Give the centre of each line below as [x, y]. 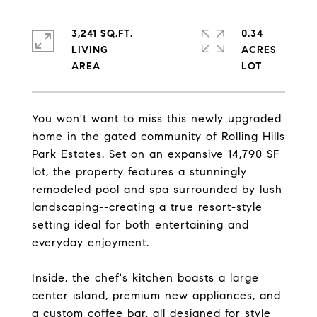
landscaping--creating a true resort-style [147, 207]
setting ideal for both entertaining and [140, 225]
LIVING [90, 50]
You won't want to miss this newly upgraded [157, 119]
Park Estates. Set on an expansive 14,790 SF [156, 154]
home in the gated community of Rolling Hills [158, 136]
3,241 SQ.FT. [102, 34]
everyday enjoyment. [91, 242]
